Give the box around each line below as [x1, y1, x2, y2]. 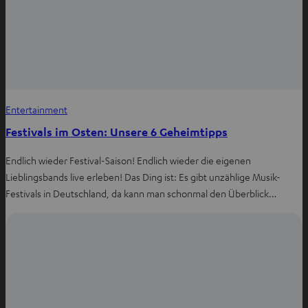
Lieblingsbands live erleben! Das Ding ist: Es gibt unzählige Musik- [5, 170, 280, 183]
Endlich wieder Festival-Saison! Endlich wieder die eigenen [5, 153, 251, 166]
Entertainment [5, 102, 67, 115]
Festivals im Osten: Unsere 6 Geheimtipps [5, 124, 228, 139]
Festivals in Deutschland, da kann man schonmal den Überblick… [5, 186, 276, 199]
